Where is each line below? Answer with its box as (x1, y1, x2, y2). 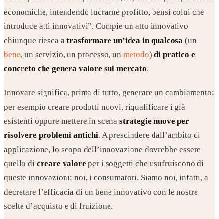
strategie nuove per (119, 116, 189, 126)
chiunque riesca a (4, 36, 66, 45)
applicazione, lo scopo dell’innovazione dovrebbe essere (4, 145, 201, 154)
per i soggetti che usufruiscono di (86, 159, 204, 169)
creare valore (37, 159, 86, 169)
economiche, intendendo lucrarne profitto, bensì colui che (4, 7, 204, 17)
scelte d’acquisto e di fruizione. (4, 201, 113, 211)
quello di (4, 159, 37, 169)
